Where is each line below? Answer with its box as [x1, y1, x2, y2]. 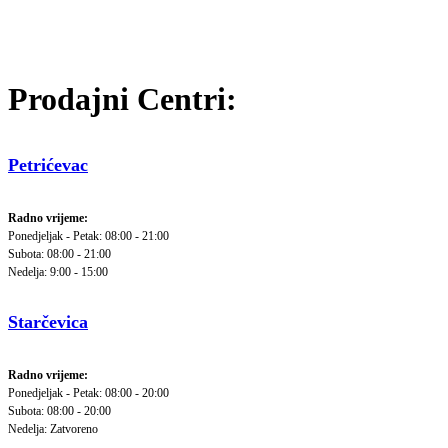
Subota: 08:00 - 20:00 [8, 404, 111, 419]
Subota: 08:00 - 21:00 [8, 247, 111, 262]
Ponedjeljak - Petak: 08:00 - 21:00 [8, 229, 169, 244]
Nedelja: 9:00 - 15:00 [8, 265, 108, 280]
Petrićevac [8, 155, 88, 176]
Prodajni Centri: [8, 80, 237, 117]
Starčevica [8, 312, 88, 333]
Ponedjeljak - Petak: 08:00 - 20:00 [8, 386, 169, 401]
